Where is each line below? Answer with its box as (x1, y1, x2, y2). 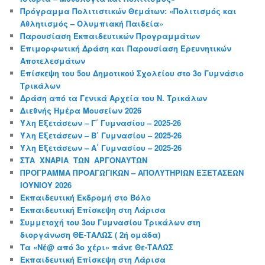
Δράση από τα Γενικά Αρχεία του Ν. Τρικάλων (20, 92, 208, 104)
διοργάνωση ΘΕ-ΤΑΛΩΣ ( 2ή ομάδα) (20, 228, 161, 240)
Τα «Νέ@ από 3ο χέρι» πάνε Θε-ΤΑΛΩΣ (20, 241, 174, 253)
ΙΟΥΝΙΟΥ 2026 (20, 179, 72, 190)
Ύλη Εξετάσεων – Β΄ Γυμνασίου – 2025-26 (20, 129, 182, 141)
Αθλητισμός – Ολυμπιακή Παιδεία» (20, 17, 164, 29)
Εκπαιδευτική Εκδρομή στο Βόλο (20, 191, 151, 203)
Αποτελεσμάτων (20, 54, 86, 66)
